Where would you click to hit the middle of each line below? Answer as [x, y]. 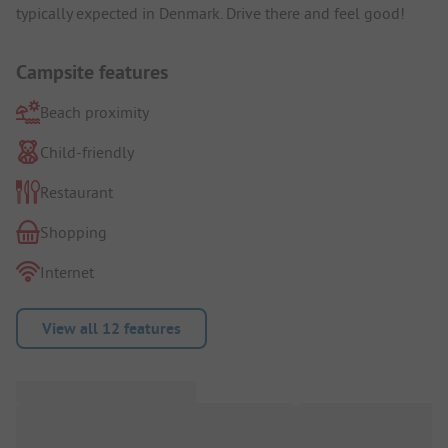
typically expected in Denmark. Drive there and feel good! [210, 12]
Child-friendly [87, 151]
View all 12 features [111, 328]
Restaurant [76, 191]
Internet [67, 271]
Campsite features [92, 71]
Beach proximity [94, 111]
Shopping [73, 231]
